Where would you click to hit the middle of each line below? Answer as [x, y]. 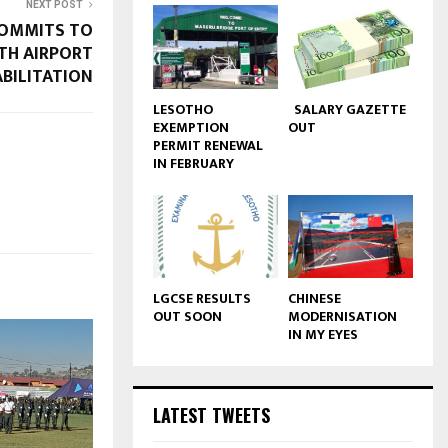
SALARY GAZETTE [347, 109]
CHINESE [314, 299]
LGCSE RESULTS [202, 299]
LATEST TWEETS [211, 415]
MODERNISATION [342, 317]
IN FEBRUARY [193, 163]
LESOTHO [183, 109]
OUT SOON [187, 317]
